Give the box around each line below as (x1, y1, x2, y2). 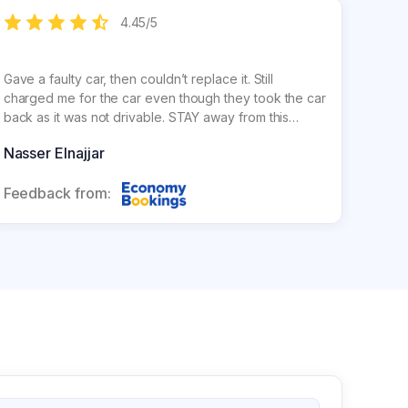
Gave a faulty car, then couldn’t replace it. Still (3, 71, 274, 87)
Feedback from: (3, 184, 111, 202)
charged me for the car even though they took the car (3, 90, 327, 106)
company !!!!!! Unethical (3, 128, 137, 144)
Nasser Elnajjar (3, 144, 105, 162)
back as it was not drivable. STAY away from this (3, 109, 290, 125)
